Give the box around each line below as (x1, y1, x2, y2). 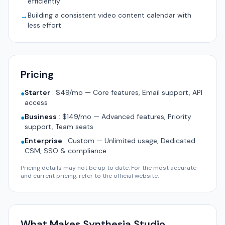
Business (25, 112, 57, 121)
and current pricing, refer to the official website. (21, 172, 159, 180)
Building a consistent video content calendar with (28, 11, 191, 20)
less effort (28, 21, 61, 30)
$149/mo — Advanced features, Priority (62, 112, 191, 121)
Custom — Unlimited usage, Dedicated (68, 136, 195, 145)
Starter (25, 88, 50, 97)
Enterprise (25, 136, 62, 145)
